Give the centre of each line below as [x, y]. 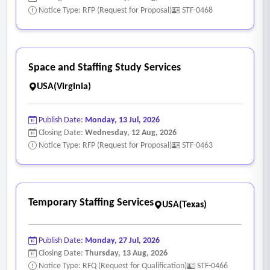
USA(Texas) [184, 205]
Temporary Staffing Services [91, 202]
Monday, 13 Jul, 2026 [122, 120]
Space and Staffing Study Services [105, 67]
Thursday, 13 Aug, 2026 [126, 253]
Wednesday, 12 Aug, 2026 [131, 133]
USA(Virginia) [64, 86]
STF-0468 [197, 10]
